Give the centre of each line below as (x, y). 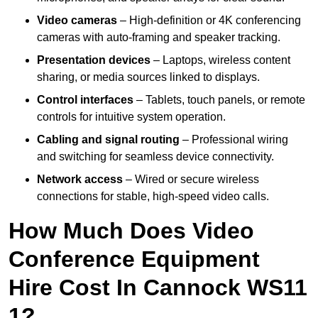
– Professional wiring (234, 140)
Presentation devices (94, 60)
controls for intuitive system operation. (131, 117)
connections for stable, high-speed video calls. (153, 197)
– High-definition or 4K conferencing (209, 21)
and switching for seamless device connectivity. (155, 157)
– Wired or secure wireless (191, 180)
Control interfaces (85, 100)
